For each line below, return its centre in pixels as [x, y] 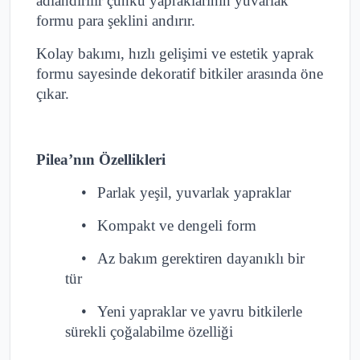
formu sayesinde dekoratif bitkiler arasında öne [180, 74]
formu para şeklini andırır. [116, 21]
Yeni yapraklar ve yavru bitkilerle [200, 312]
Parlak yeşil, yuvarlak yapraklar [194, 193]
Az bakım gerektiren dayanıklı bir [201, 259]
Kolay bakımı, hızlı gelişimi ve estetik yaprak [175, 54]
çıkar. [53, 94]
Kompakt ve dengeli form [177, 226]
